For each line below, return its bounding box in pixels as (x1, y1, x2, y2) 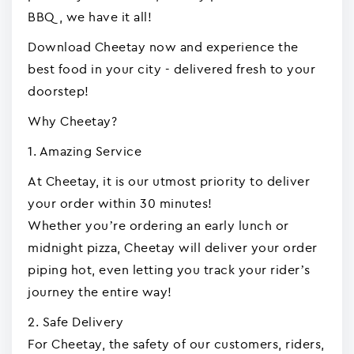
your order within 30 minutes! (28, 195, 213, 211)
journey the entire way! (28, 284, 172, 299)
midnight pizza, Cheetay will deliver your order (28, 239, 318, 255)
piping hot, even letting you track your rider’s (28, 262, 311, 277)
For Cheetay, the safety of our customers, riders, (28, 336, 325, 352)
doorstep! (28, 83, 89, 99)
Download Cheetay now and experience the (28, 39, 299, 55)
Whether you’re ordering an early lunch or (28, 217, 289, 233)
